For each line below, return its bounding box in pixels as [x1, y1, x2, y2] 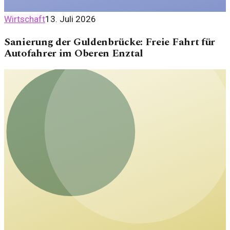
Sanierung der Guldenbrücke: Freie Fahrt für [4, 34, 216, 50]
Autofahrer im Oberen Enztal [4, 46, 143, 62]
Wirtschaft [4, 13, 45, 24]
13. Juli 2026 [45, 13, 96, 24]
